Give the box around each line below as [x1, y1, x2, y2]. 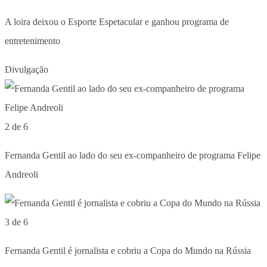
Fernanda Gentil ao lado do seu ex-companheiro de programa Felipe [5, 150, 260, 160]
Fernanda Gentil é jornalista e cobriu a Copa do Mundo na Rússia [5, 246, 251, 256]
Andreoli [5, 169, 38, 179]
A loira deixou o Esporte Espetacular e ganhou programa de [5, 17, 229, 27]
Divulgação [5, 64, 48, 74]
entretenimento [5, 36, 60, 46]
